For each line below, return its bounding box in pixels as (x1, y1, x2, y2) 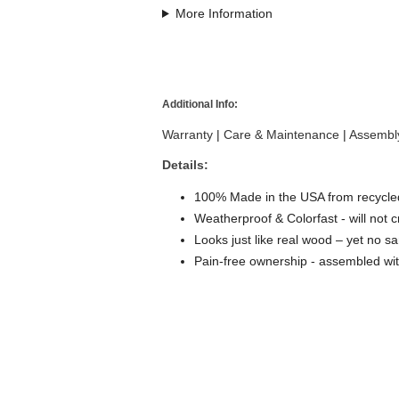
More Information (175, 6, 273, 21)
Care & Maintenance (224, 127, 339, 142)
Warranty (162, 127, 213, 142)
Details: (162, 158, 208, 173)
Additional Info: (162, 98, 238, 110)
